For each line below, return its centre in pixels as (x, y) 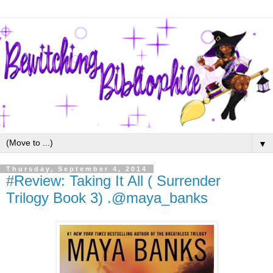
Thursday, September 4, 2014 (77, 169)
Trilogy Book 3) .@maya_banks (107, 198)
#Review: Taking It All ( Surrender (113, 181)
